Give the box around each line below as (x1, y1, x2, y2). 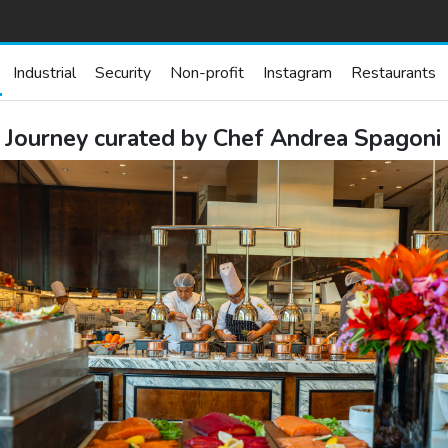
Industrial (13, 61, 76, 84)
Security (95, 61, 151, 84)
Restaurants (351, 61, 436, 84)
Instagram (263, 61, 332, 84)
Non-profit (170, 61, 244, 84)
